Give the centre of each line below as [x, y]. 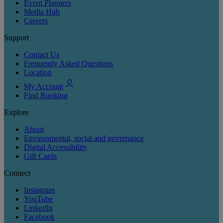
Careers [36, 20]
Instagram [39, 190]
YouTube [38, 199]
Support [16, 37]
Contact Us [42, 54]
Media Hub [42, 11]
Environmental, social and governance [84, 138]
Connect [17, 173]
